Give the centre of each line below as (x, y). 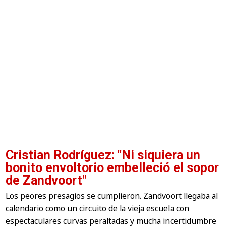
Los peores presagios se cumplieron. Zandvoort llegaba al (112, 196)
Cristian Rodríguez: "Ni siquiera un (103, 155)
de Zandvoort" (46, 181)
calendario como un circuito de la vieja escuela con (98, 209)
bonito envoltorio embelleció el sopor (112, 168)
